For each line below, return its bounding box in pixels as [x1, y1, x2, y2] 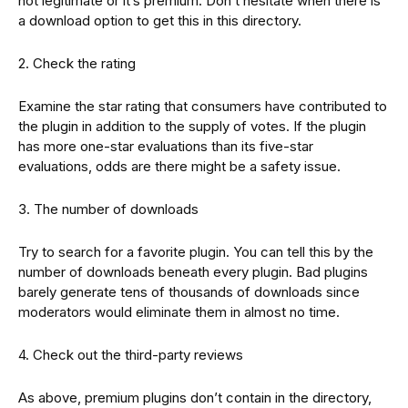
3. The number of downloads [18, 199, 199, 218]
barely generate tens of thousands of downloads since [18, 282, 360, 301]
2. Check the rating [18, 54, 136, 72]
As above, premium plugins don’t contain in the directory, [18, 388, 372, 406]
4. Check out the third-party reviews [18, 345, 243, 363]
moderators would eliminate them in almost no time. [18, 302, 340, 321]
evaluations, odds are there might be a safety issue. [18, 157, 341, 175]
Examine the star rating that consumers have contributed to [18, 97, 387, 115]
